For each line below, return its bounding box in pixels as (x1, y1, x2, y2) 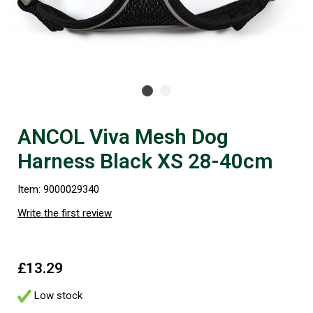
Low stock (31, 289, 82, 302)
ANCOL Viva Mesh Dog (17, 124, 228, 149)
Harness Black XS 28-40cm (17, 148, 273, 173)
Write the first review (17, 206, 112, 219)
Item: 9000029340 (17, 182, 99, 196)
